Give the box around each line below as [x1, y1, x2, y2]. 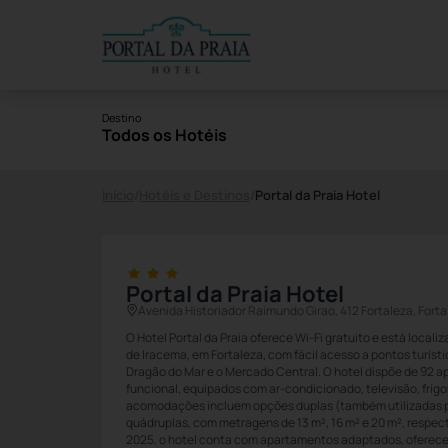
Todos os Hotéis [102, 123, 227, 146]
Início [102, 186, 134, 204]
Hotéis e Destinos [139, 186, 250, 204]
